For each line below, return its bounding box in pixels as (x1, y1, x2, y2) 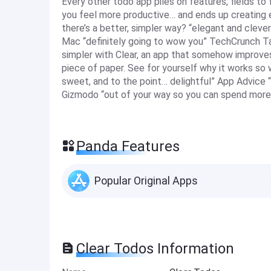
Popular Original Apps (94, 174, 198, 187)
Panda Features (76, 138, 180, 155)
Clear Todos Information (76, 240, 234, 257)
